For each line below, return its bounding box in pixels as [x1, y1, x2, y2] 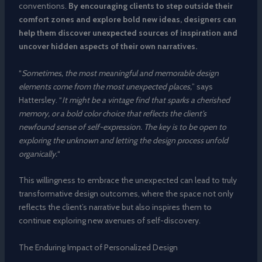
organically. [18, 148, 57, 159]
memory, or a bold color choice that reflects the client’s [18, 108, 206, 119]
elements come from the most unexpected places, [18, 81, 192, 92]
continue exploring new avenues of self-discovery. [18, 215, 201, 226]
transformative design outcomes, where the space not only [18, 188, 233, 199]
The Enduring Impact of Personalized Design [18, 242, 178, 253]
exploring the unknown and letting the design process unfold [18, 135, 228, 146]
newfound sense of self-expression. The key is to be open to [18, 121, 226, 132]
